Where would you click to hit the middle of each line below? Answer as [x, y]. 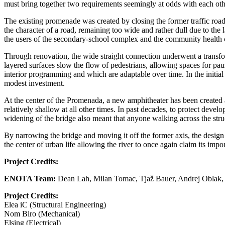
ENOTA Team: [31, 178]
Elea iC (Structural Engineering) [55, 204]
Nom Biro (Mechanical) [42, 213]
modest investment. [34, 83]
